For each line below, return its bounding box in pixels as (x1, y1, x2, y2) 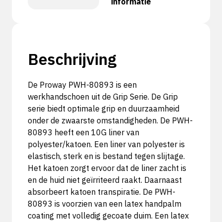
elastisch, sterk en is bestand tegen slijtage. (28, 151, 185, 161)
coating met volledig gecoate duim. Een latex (28, 211, 189, 221)
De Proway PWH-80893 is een (28, 80, 137, 90)
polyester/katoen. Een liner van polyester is (28, 139, 185, 149)
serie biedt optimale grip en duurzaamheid (28, 104, 179, 113)
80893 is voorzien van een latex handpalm (28, 199, 181, 209)
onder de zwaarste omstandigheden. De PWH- (28, 115, 193, 125)
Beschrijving (28, 49, 116, 69)
